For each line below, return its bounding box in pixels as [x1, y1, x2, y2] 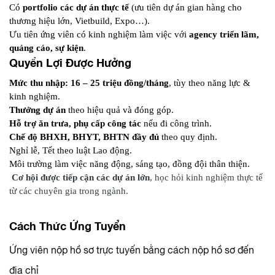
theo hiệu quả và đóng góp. [66, 104, 174, 115]
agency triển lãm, [189, 29, 259, 39]
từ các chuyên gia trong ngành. [9, 185, 128, 196]
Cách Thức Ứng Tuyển [9, 217, 126, 233]
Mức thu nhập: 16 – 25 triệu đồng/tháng [9, 77, 169, 88]
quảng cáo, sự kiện [9, 42, 83, 53]
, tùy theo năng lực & [169, 77, 250, 88]
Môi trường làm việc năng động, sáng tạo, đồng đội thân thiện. [9, 158, 250, 169]
